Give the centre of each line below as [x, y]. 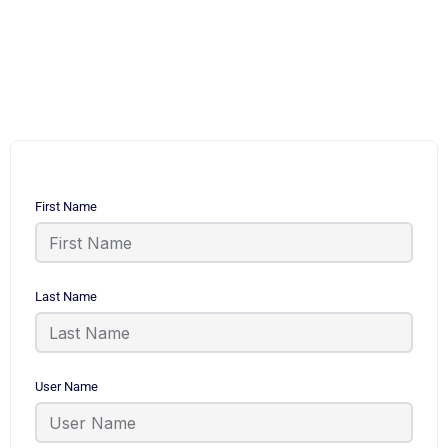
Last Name [66, 296]
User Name [66, 386]
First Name [66, 206]
